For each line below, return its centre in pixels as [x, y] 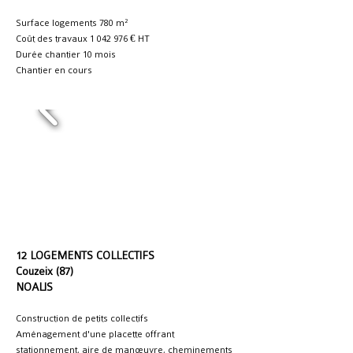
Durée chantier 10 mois [66, 54]
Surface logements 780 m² [72, 23]
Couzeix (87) [45, 271]
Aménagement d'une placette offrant [95, 334]
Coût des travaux [53, 39]
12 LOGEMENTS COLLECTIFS [85, 255]
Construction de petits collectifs [82, 318]
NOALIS [34, 287]
